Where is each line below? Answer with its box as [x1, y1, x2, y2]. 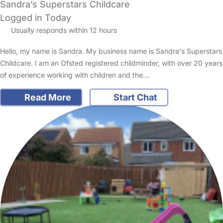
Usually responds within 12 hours [8, 26, 117, 34]
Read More [22, 92, 71, 103]
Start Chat [111, 92, 157, 103]
